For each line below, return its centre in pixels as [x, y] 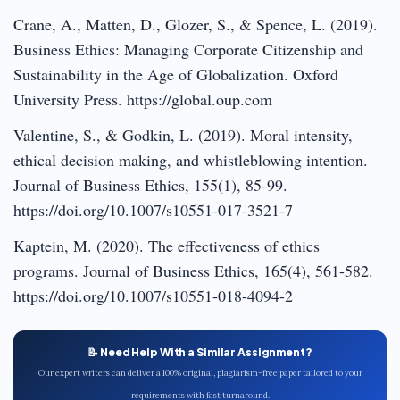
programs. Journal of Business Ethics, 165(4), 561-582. [193, 270]
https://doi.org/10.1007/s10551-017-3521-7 [153, 209]
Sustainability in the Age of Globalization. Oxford [176, 74]
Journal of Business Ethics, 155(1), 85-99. [150, 184]
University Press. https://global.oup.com [143, 99]
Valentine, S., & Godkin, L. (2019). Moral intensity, [183, 134]
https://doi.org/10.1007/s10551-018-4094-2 [153, 295]
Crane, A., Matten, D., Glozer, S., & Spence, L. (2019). [196, 24]
